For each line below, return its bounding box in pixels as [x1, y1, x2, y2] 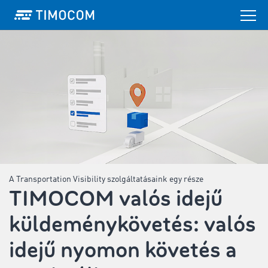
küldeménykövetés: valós [9, 210, 256, 239]
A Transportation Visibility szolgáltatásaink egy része [9, 175, 203, 184]
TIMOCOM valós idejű [9, 184, 223, 213]
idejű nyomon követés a [9, 236, 237, 264]
